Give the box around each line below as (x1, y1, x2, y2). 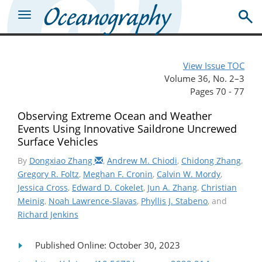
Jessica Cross (18, 181, 68, 193)
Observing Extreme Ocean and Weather (18, 108, 212, 123)
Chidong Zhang (181, 154, 241, 166)
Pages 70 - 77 (190, 85, 244, 97)
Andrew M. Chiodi (107, 154, 177, 166)
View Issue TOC (183, 59, 244, 71)
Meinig (18, 195, 44, 206)
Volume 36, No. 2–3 (164, 72, 244, 84)
